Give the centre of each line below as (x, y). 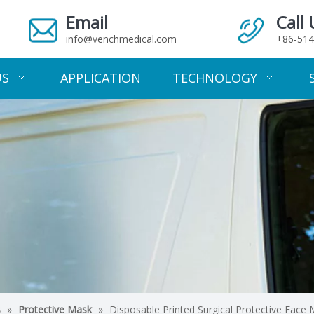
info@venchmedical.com (121, 39)
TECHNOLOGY (215, 78)
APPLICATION (101, 78)
